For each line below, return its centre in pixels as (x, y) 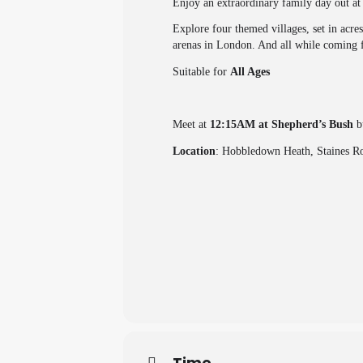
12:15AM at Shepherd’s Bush (282, 124)
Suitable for (201, 72)
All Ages (250, 72)
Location (194, 151)
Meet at (191, 124)
